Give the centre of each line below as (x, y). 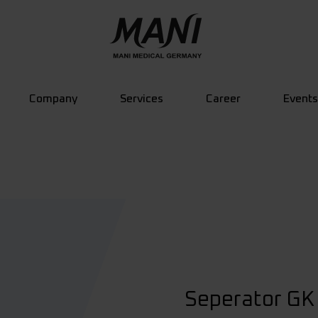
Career (223, 98)
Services (141, 98)
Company (53, 98)
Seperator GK (249, 300)
